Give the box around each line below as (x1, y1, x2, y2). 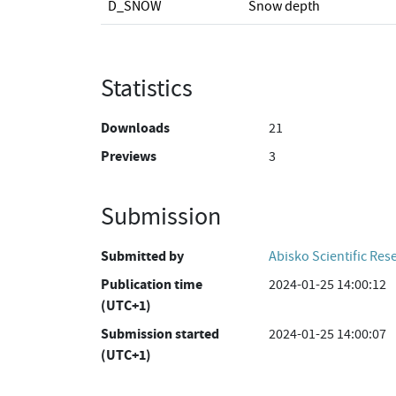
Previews (101, 147, 156, 165)
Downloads (101, 118, 170, 137)
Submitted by (101, 247, 184, 265)
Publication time (101, 275, 202, 293)
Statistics (101, 72, 193, 104)
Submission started (101, 324, 219, 343)
